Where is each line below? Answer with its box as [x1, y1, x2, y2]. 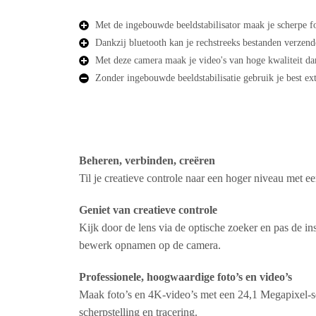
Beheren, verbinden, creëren [79, 154, 215, 166]
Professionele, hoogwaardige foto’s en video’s [79, 271, 292, 284]
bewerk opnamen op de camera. [79, 239, 221, 252]
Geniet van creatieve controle [79, 204, 217, 217]
